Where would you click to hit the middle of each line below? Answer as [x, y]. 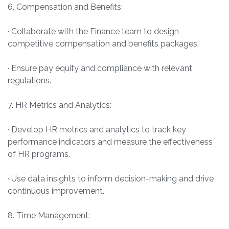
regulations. [29, 81]
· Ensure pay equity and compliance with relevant [100, 68]
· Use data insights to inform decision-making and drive [111, 179]
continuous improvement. [56, 191]
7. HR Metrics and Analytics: [60, 105]
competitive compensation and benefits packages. [103, 44]
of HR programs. [39, 154]
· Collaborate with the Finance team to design [93, 32]
